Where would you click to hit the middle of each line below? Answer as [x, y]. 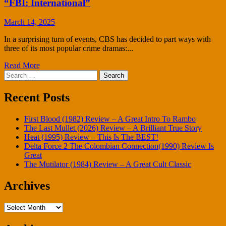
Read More [22, 66]
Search [14, 74]
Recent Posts [37, 98]
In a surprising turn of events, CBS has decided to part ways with [107, 39]
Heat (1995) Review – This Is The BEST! [91, 137]
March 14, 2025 [30, 22]
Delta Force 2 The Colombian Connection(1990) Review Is [119, 146]
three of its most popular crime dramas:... [69, 48]
